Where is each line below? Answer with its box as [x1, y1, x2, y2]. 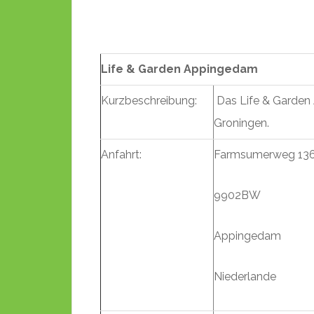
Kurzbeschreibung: [101, 94, 197, 107]
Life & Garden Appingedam [101, 62, 258, 76]
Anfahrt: [101, 148, 142, 161]
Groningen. [214, 116, 269, 130]
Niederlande [214, 270, 276, 283]
